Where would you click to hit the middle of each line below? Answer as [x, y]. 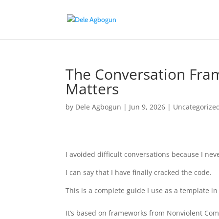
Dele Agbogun [99, 107]
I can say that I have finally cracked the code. [139, 172]
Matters [92, 89]
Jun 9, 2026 [147, 107]
